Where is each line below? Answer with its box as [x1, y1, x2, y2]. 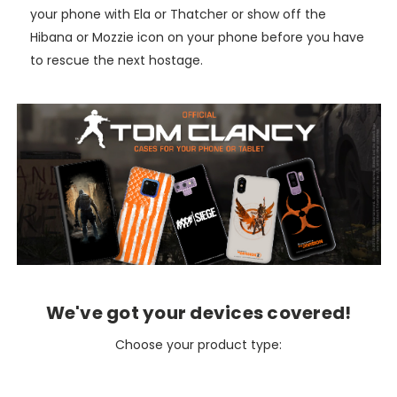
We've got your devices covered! [45, 300, 352, 326]
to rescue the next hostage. [29, 51, 203, 69]
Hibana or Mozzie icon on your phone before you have [29, 27, 364, 46]
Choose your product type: [115, 336, 282, 354]
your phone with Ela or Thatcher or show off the [29, 4, 326, 23]
